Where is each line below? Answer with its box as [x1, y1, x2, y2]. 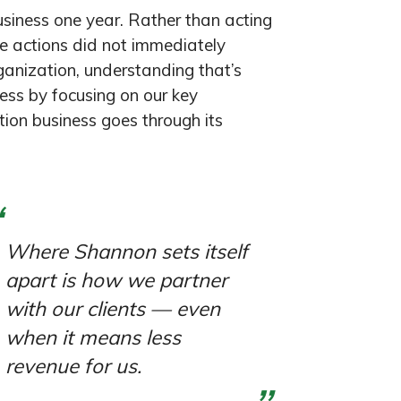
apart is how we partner [4, 266, 227, 293]
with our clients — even [4, 294, 220, 321]
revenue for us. [4, 352, 141, 379]
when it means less [4, 323, 181, 350]
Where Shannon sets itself [4, 237, 248, 264]
